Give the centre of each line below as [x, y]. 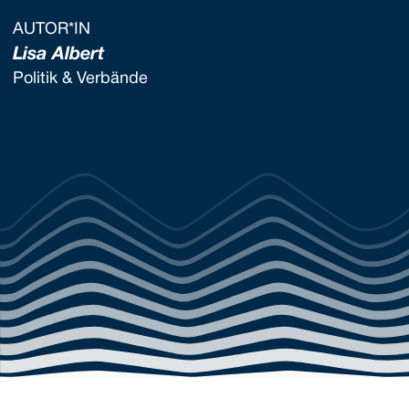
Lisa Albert [58, 55]
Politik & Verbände [80, 79]
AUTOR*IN [52, 30]
